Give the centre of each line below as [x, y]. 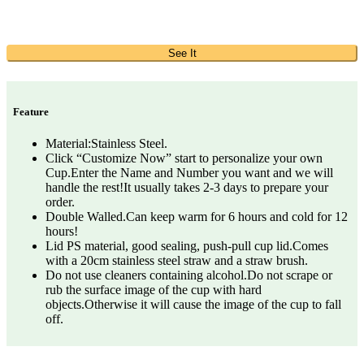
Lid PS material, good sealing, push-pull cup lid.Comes [187, 245]
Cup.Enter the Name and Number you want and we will [189, 172]
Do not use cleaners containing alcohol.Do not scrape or [189, 275]
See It [182, 53]
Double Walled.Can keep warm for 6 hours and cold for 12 [197, 216]
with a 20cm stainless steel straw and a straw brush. [177, 260]
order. [60, 201]
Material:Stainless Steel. [106, 143]
